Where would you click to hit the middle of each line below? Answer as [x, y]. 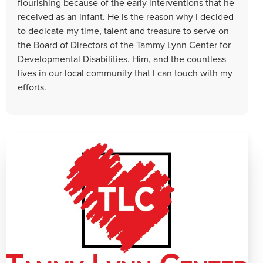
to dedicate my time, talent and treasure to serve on [123, 30]
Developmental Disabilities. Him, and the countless [122, 58]
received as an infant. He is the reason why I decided [126, 16]
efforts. [32, 87]
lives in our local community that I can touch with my [125, 73]
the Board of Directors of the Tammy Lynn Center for [124, 44]
